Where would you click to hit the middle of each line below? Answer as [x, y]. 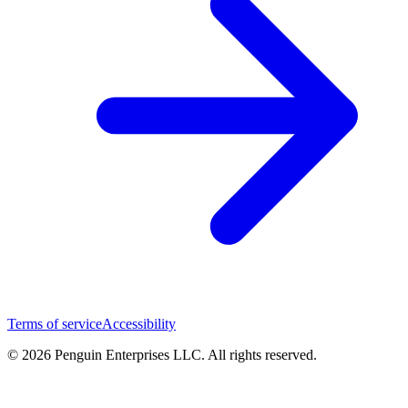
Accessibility [139, 324]
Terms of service [55, 324]
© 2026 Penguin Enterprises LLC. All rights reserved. [162, 355]
